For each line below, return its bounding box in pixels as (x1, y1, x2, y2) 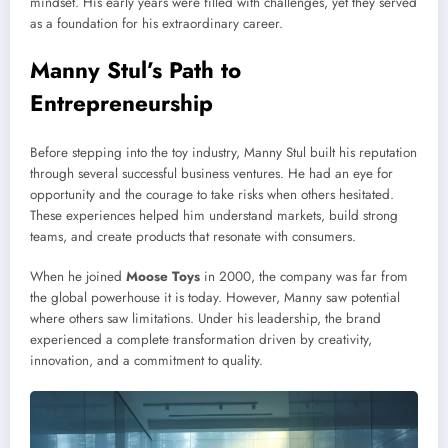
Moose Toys (126, 267, 200, 287)
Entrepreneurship (30, 86, 213, 119)
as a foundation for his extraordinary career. (30, 14, 283, 34)
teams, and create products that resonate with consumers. (30, 227, 356, 247)
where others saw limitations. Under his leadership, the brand (30, 309, 381, 329)
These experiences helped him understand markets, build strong (30, 206, 398, 226)
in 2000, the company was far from (200, 267, 408, 287)
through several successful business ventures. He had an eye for (30, 164, 393, 184)
